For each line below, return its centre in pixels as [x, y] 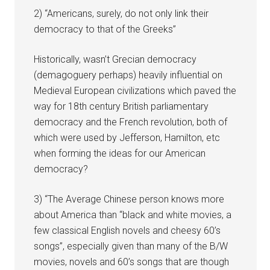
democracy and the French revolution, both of [131, 122]
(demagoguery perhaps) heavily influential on [128, 75]
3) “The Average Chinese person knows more [129, 199]
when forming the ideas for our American [120, 153]
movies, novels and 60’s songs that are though [132, 262]
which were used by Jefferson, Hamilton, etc [127, 137]
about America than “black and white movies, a [133, 215]
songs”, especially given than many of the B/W [131, 246]
